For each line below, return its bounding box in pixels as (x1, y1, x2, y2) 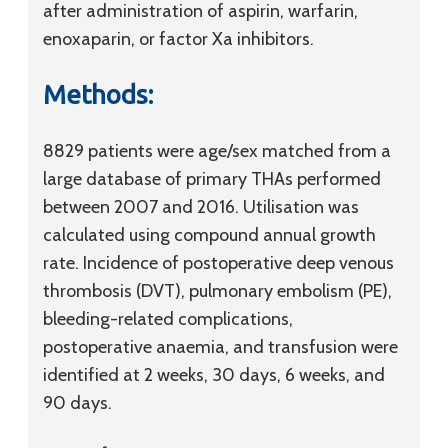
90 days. (43, 392, 112, 414)
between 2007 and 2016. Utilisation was (43, 196, 359, 218)
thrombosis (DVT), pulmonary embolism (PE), (43, 280, 392, 302)
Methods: (43, 80, 153, 109)
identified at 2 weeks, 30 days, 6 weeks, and (43, 364, 385, 386)
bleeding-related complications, (43, 308, 293, 330)
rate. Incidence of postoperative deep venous (43, 252, 394, 274)
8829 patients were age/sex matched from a (43, 140, 391, 162)
